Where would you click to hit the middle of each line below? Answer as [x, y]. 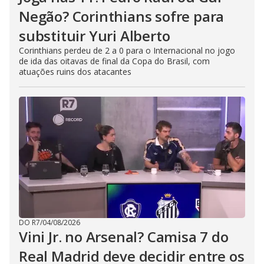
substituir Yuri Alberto [95, 36]
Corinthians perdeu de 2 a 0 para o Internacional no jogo [127, 50]
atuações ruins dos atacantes [75, 72]
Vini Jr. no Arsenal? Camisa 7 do [124, 237]
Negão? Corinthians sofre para [122, 16]
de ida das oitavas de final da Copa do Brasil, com [114, 61]
